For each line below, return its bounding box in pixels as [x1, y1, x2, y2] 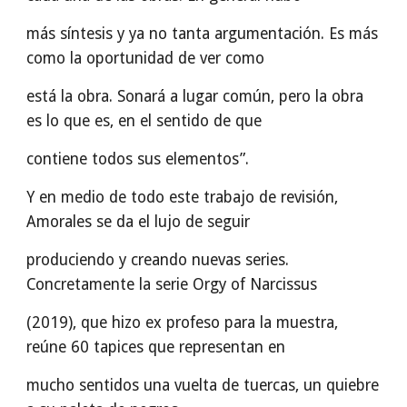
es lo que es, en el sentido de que [26, 112, 263, 130]
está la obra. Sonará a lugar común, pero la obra [26, 87, 364, 105]
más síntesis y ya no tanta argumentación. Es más [26, 25, 379, 43]
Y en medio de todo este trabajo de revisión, [26, 188, 339, 206]
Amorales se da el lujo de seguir [26, 213, 251, 231]
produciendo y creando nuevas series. [26, 251, 290, 269]
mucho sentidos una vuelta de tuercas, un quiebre [26, 376, 380, 394]
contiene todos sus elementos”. [26, 150, 250, 168]
